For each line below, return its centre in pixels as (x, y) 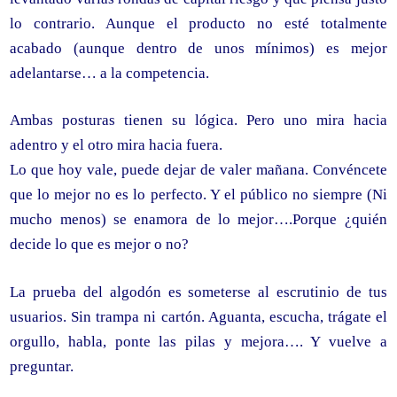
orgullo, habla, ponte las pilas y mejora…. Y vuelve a (198, 341)
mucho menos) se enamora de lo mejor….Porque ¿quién (198, 219)
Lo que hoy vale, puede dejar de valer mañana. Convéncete (198, 170)
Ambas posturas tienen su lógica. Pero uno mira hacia (198, 120)
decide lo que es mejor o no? (100, 244)
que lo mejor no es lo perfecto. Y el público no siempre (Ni (198, 195)
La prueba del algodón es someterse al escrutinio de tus (198, 292)
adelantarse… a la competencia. (110, 73)
